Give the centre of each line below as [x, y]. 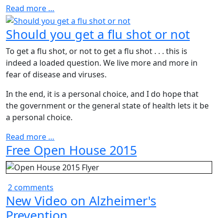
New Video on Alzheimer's [81, 200]
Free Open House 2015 [71, 150]
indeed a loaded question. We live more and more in [102, 63]
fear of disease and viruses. [56, 74]
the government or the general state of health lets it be [107, 105]
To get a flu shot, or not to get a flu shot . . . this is [97, 51]
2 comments [31, 187]
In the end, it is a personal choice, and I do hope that [102, 94]
